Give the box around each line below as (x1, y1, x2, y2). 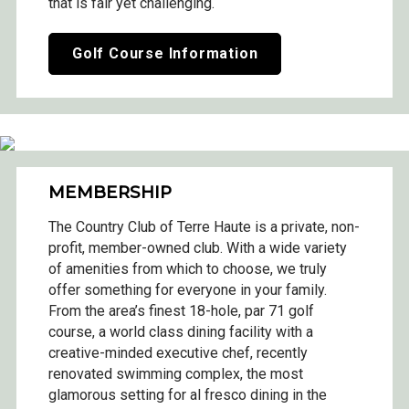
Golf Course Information (72, 45, 258, 63)
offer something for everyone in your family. (48, 281, 327, 299)
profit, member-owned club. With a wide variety (48, 239, 347, 257)
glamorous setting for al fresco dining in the (48, 386, 327, 404)
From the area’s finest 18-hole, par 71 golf (48, 302, 314, 320)
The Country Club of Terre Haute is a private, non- (48, 218, 360, 236)
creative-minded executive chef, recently (48, 344, 308, 362)
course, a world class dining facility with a (48, 323, 313, 341)
